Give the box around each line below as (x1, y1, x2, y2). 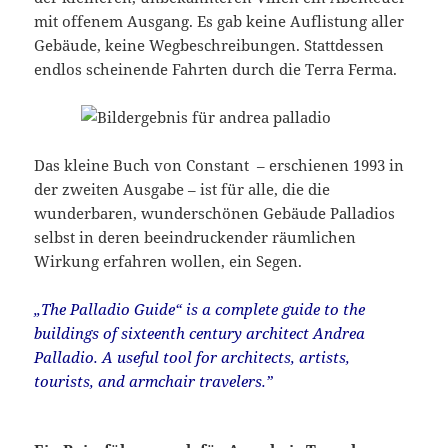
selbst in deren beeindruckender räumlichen (34, 227, 357, 248)
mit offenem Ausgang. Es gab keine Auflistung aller (34, 11, 405, 32)
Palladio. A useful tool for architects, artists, (34, 347, 351, 368)
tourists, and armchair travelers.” (34, 371, 274, 392)
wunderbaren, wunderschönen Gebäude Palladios (34, 203, 396, 224)
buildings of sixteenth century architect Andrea (34, 323, 366, 344)
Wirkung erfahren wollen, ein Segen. (34, 251, 303, 272)
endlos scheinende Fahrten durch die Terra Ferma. (34, 59, 398, 80)
